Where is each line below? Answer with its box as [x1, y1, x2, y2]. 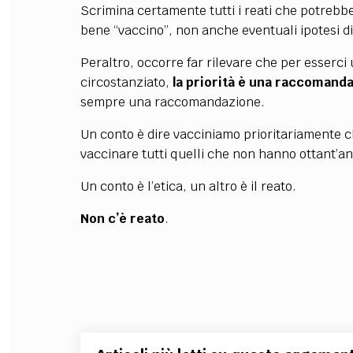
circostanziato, [80, 73, 173, 91]
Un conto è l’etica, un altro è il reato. [80, 177, 296, 195]
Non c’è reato [80, 210, 165, 227]
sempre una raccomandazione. [80, 93, 265, 110]
